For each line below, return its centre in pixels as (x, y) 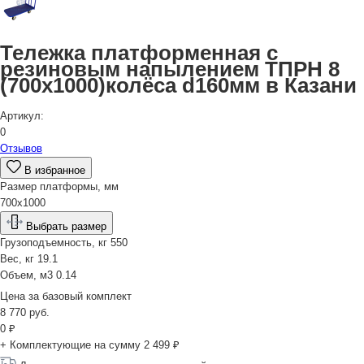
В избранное (53, 170)
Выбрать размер (65, 226)
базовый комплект (87, 296)
